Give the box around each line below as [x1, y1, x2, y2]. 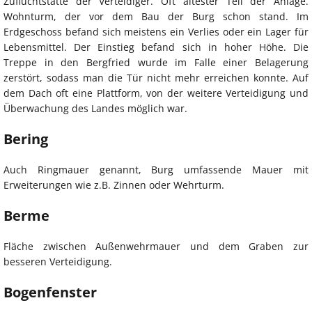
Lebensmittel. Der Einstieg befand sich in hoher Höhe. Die [3, 40, 309, 54]
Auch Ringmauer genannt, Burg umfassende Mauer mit [3, 162, 309, 176]
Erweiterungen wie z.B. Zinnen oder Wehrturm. [3, 178, 224, 192]
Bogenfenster [3, 282, 97, 302]
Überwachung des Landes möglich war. [3, 101, 187, 115]
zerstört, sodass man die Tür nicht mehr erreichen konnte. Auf [3, 70, 309, 84]
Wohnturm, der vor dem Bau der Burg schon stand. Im [3, 9, 309, 23]
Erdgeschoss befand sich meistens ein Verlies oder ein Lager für [3, 24, 309, 38]
